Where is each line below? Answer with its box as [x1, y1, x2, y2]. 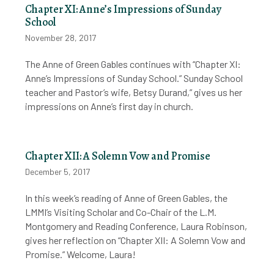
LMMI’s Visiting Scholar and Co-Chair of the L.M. [25, 206, 217, 218]
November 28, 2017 [25, 32, 97, 43]
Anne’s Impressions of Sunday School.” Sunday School [25, 72, 243, 84]
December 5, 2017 [25, 166, 91, 177]
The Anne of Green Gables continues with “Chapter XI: [25, 58, 242, 70]
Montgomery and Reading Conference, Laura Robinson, [25, 220, 248, 232]
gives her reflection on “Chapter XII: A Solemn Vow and [25, 234, 246, 246]
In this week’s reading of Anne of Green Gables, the [25, 191, 228, 204]
